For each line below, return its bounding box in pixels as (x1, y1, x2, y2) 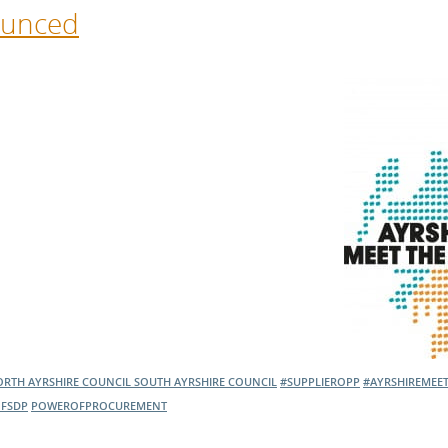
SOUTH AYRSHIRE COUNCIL (134, 374, 277, 389)
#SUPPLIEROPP (280, 374, 360, 389)
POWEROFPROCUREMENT (31, 398, 167, 413)
